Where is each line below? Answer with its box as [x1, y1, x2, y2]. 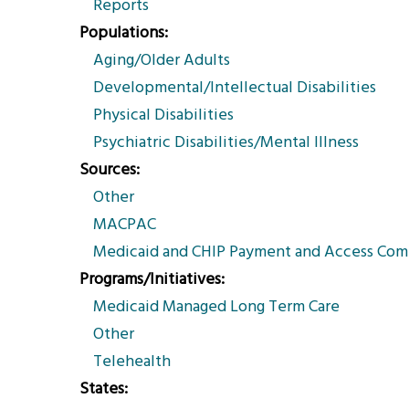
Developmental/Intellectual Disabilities [93, 75, 376, 101]
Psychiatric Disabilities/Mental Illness [93, 130, 359, 156]
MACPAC [93, 212, 156, 238]
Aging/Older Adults [93, 47, 230, 74]
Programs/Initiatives [79, 267, 221, 293]
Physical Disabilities [93, 102, 234, 129]
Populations [79, 20, 164, 47]
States [79, 376, 124, 403]
